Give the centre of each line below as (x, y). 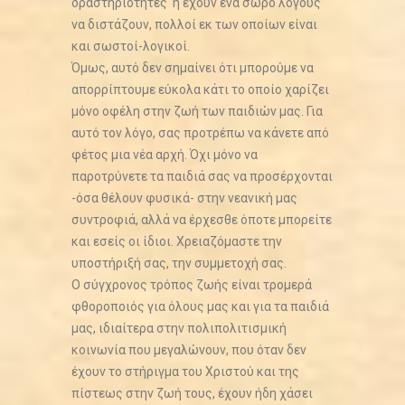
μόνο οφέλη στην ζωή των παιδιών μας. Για (197, 111)
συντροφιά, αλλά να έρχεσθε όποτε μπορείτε (202, 219)
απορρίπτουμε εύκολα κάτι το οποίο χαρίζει (200, 89)
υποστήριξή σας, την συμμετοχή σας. (179, 263)
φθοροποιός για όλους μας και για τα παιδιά (200, 306)
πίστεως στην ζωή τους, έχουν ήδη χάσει (192, 393)
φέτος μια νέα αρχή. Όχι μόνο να (165, 154)
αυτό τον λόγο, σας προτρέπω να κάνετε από (200, 132)
